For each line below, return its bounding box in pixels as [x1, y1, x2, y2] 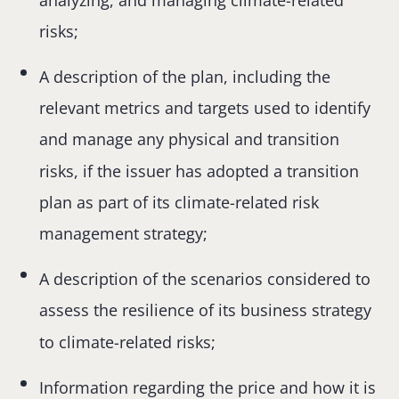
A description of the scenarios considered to [39, 268, 371, 290]
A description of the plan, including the [39, 66, 331, 88]
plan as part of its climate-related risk [39, 191, 320, 213]
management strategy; [39, 223, 208, 245]
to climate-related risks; [39, 330, 216, 353]
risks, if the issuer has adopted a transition [39, 159, 360, 182]
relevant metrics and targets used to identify [39, 97, 371, 119]
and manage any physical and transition [39, 128, 340, 151]
